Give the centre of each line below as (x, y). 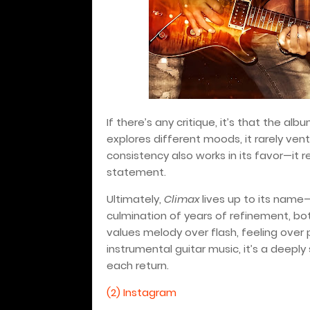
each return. (138, 266)
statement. (136, 172)
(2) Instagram (142, 293)
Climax (182, 199)
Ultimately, (135, 199)
